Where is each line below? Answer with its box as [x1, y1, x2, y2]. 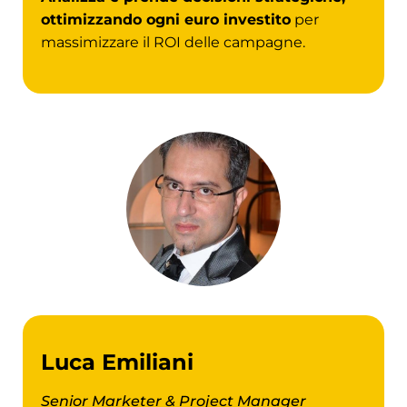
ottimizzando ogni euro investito [41, 10, 291, 28]
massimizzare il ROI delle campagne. [41, 33, 305, 51]
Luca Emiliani [41, 349, 194, 376]
